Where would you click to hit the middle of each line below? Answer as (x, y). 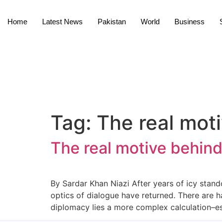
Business (190, 22)
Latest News (62, 22)
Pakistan (112, 22)
